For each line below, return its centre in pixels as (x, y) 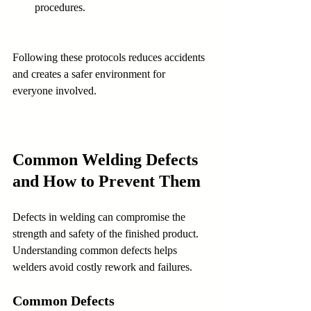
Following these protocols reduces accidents (110, 57)
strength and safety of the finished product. (107, 233)
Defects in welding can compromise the (100, 217)
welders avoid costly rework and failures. (102, 267)
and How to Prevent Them (107, 181)
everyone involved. (54, 90)
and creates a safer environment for (90, 74)
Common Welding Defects (107, 159)
